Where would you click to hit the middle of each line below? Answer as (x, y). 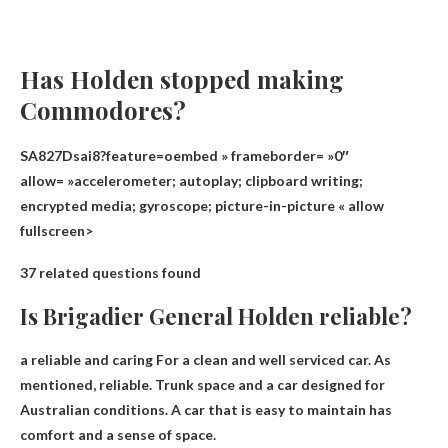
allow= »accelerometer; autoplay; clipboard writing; (191, 181)
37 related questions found (110, 273)
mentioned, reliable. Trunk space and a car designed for (202, 385)
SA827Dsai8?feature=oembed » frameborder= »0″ (184, 156)
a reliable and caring (86, 360)
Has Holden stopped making (182, 79)
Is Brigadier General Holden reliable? (216, 316)
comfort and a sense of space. (118, 435)
